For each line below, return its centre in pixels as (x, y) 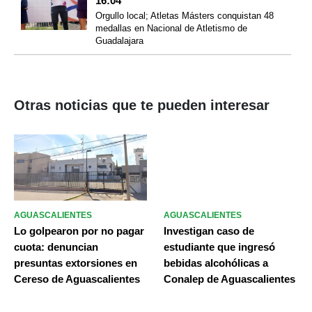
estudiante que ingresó (219, 247)
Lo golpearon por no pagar (79, 231)
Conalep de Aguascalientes (229, 279)
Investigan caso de (209, 231)
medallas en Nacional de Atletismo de (171, 28)
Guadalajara (119, 40)
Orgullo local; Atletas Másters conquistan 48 (184, 15)
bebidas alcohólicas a (216, 263)
